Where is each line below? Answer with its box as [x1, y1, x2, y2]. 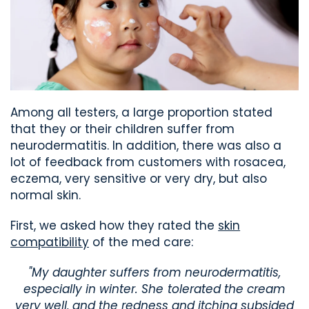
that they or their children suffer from [10, 121, 235, 138]
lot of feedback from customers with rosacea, [10, 154, 286, 171]
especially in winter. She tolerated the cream [23, 281, 286, 298]
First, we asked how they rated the [10, 217, 219, 235]
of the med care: [89, 234, 194, 251]
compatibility [10, 234, 89, 251]
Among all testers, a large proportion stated [10, 104, 273, 121]
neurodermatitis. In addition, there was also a [10, 137, 282, 154]
